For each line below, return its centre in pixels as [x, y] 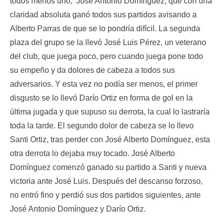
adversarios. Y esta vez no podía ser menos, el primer [104, 84]
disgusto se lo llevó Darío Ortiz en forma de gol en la [101, 98]
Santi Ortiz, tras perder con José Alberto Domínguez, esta [110, 140]
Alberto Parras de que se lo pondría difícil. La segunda [105, 29]
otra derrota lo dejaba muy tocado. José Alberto [92, 154]
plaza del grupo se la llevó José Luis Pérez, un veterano [108, 43]
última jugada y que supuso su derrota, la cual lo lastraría [110, 112]
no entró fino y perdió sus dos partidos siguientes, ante [105, 195]
